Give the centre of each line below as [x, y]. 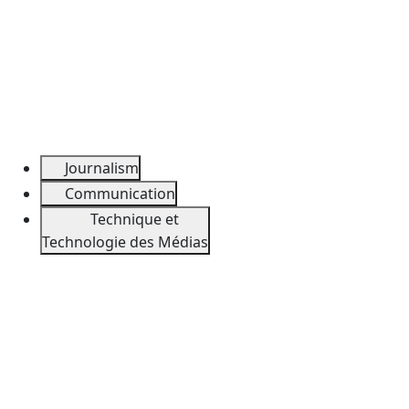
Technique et [136, 220]
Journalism [102, 168]
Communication [120, 194]
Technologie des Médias [125, 241]
